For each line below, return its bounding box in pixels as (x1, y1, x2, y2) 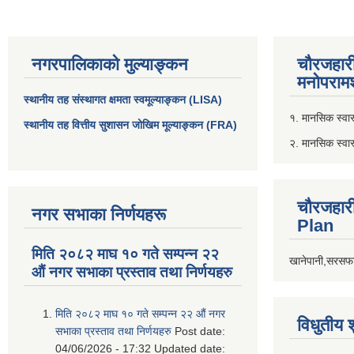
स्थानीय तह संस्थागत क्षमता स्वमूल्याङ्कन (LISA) (24, 92, 222, 106)
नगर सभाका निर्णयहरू (32, 204, 166, 224)
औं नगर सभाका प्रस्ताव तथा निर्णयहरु (32, 263, 232, 281)
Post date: (175, 325, 225, 338)
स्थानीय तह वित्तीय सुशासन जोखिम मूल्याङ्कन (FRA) (24, 118, 237, 131)
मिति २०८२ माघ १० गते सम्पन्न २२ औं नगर (55, 307, 225, 321)
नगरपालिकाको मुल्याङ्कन (32, 54, 188, 74)
